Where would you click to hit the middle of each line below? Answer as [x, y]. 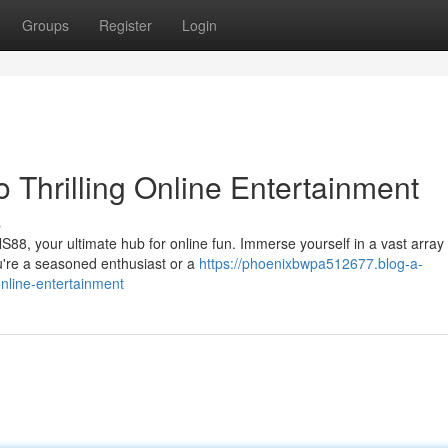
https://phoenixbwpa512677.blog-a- [311, 263]
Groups [45, 25]
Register [125, 25]
